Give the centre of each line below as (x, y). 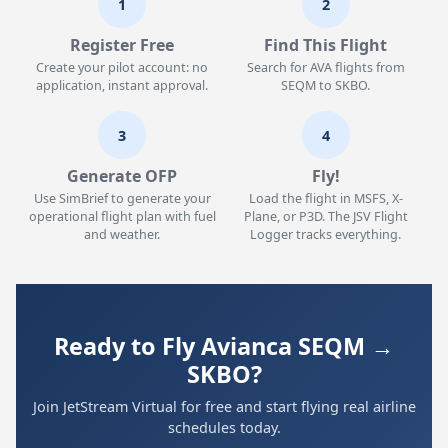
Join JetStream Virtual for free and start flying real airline (224, 406)
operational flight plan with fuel (122, 216)
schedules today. (224, 427)
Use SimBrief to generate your (122, 198)
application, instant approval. (122, 85)
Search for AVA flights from (325, 67)
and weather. (122, 234)
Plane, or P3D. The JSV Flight (325, 216)
